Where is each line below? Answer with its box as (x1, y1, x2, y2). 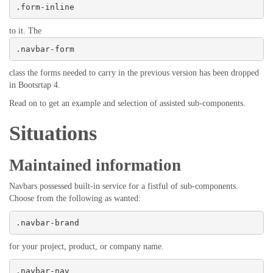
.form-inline (15, 2, 74, 12)
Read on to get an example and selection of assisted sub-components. (9, 99, 246, 108)
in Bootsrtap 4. (9, 80, 60, 90)
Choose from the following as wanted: (9, 194, 141, 203)
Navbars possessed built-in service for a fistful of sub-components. (9, 182, 238, 191)
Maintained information (9, 156, 181, 174)
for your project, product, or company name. (9, 242, 164, 251)
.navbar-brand (15, 218, 79, 227)
